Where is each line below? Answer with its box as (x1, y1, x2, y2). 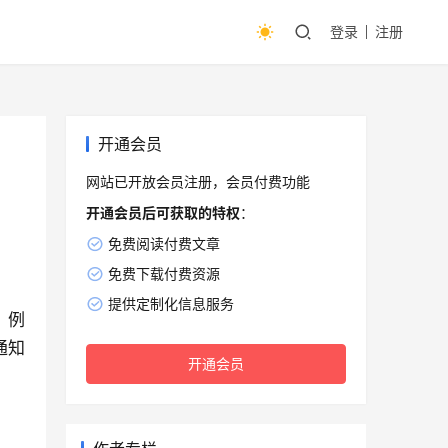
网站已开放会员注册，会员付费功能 (86, 173, 310, 191)
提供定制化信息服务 (107, 295, 234, 313)
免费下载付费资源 (107, 265, 220, 283)
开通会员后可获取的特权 (86, 204, 240, 222)
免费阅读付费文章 (107, 235, 220, 253)
